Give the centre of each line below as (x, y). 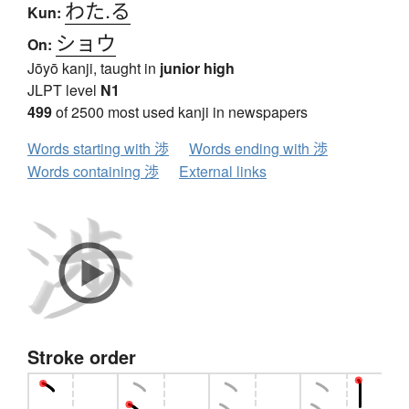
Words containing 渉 (93, 172)
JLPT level (64, 90)
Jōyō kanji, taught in (94, 68)
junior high (197, 68)
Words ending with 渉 (258, 149)
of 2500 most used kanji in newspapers (180, 112)
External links (223, 172)
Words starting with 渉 (98, 149)
